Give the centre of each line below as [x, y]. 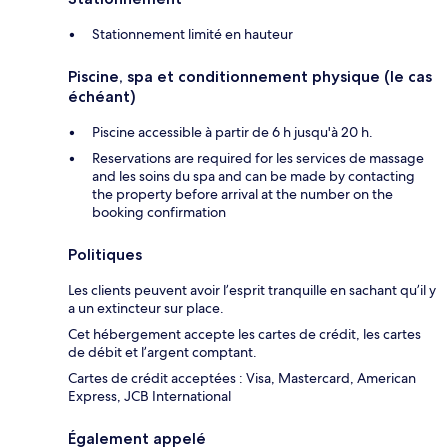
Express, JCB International [149, 395]
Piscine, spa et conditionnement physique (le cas [250, 76]
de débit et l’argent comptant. [162, 351]
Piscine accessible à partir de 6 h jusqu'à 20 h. [232, 131]
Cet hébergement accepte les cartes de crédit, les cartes [244, 333]
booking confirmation [159, 211]
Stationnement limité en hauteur [192, 33]
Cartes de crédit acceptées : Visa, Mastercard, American [242, 377]
